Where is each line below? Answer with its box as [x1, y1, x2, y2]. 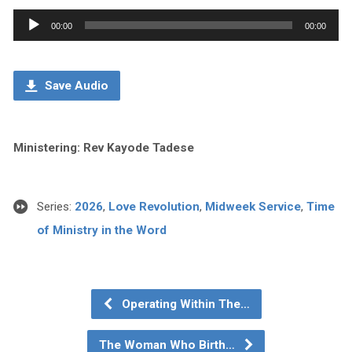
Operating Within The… [118, 296, 250, 311]
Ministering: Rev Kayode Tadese [13, 140, 194, 155]
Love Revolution [108, 199, 200, 214]
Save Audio [41, 78, 108, 93]
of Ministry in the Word [36, 222, 167, 237]
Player [12, 35, 48, 51]
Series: [36, 199, 75, 214]
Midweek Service [204, 199, 301, 214]
